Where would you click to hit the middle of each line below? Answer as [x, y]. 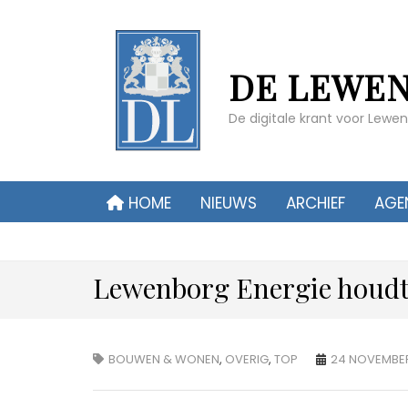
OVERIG [247, 359]
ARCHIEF [316, 203]
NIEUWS [229, 203]
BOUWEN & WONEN [164, 359]
